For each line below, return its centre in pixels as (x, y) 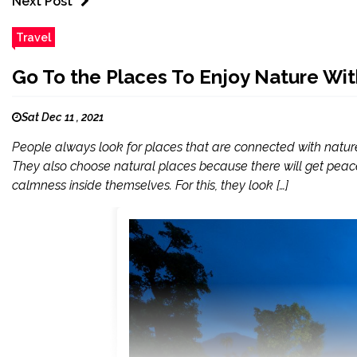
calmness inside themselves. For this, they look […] (150, 185)
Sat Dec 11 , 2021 (63, 117)
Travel (33, 37)
